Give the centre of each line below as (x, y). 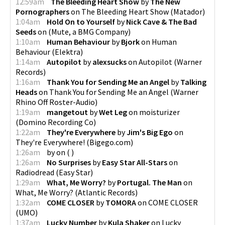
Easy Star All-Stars (135, 162)
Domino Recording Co (56, 122)
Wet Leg (113, 112)
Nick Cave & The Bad (161, 21)
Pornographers (42, 11)
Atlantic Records (106, 192)
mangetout (67, 112)
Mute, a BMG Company (90, 31)
